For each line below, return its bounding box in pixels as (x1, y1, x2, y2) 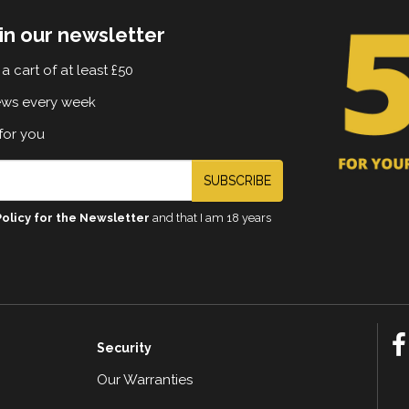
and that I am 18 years (149, 210, 271, 225)
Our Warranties (96, 371, 193, 388)
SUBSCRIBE (203, 173, 271, 188)
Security (96, 340, 152, 355)
